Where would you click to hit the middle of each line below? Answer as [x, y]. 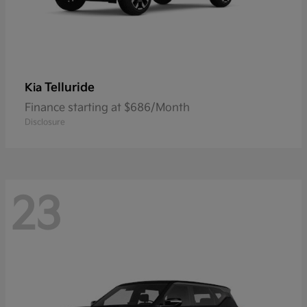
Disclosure [45, 123]
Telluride [70, 88]
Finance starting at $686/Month [107, 108]
